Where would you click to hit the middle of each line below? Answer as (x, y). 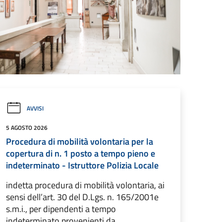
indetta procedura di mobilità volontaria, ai (85, 185)
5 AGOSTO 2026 (27, 128)
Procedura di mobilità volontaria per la (80, 141)
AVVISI (35, 108)
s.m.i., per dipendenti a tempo (61, 209)
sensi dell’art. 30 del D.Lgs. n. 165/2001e (82, 197)
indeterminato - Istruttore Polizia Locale (82, 165)
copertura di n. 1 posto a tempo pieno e (81, 153)
